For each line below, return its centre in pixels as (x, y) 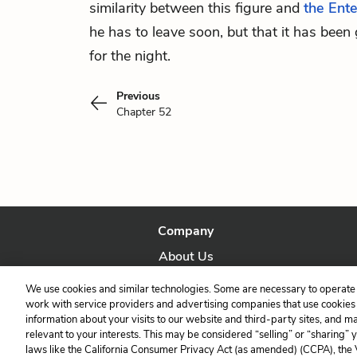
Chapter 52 (144, 112)
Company (186, 231)
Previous (138, 96)
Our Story (186, 282)
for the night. (130, 56)
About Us (186, 257)
